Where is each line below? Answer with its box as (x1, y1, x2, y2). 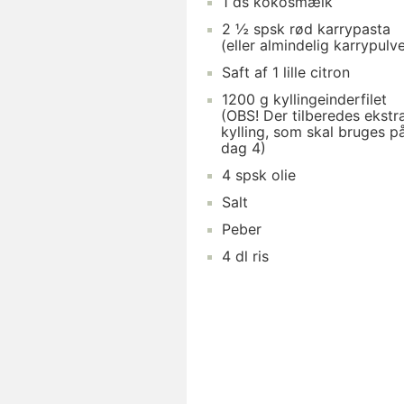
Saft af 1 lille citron (222, 63, 350, 82)
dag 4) (221, 139, 266, 158)
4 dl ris (222, 247, 269, 266)
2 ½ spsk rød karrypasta (222, 20, 390, 39)
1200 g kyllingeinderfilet (222, 90, 387, 109)
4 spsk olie (222, 166, 296, 185)
